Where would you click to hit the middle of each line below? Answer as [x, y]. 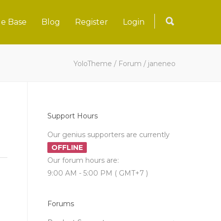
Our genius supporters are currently [109, 135]
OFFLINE [67, 147]
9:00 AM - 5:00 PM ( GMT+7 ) [98, 173]
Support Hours [73, 116]
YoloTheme [93, 64]
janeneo [162, 64]
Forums [61, 204]
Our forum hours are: [83, 160]
